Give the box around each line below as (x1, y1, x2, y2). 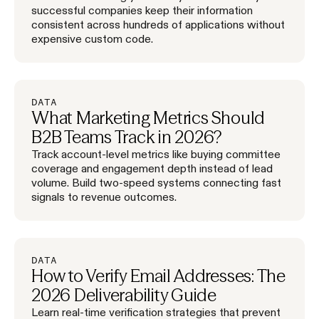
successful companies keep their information (31, 4, 253, 16)
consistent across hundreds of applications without (31, 18, 285, 30)
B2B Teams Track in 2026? (31, 126, 222, 147)
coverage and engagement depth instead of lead (31, 162, 273, 174)
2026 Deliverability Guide (31, 284, 216, 305)
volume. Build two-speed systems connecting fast (31, 176, 281, 188)
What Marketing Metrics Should (31, 107, 266, 128)
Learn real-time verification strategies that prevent (31, 305, 281, 318)
